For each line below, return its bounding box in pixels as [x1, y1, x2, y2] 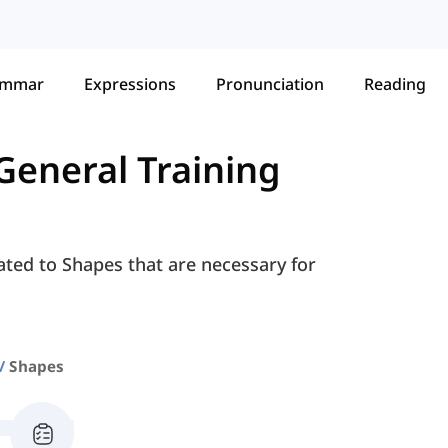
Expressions [84, 72, 176, 95]
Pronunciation [216, 72, 324, 95]
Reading [364, 72, 426, 95]
